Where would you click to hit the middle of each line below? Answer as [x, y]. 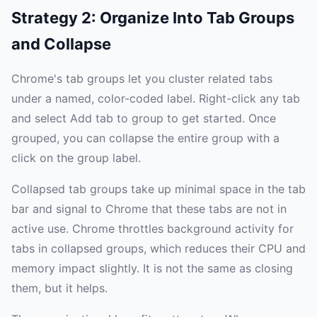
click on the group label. [76, 158]
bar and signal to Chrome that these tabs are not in [149, 209]
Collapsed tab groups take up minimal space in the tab [158, 189]
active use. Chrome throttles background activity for [152, 229]
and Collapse [61, 44]
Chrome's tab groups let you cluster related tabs [142, 79]
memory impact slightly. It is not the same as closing [152, 269]
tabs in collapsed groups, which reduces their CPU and [158, 249]
